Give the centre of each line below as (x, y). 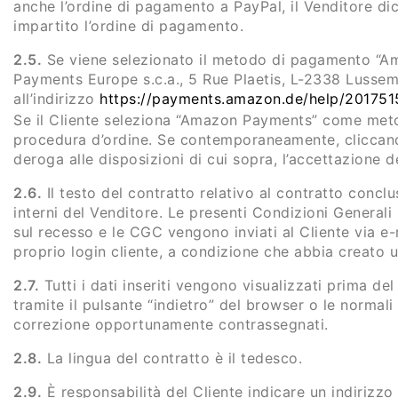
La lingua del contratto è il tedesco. (172, 358)
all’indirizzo (56, 99)
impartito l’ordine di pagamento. (128, 26)
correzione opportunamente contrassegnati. (171, 324)
